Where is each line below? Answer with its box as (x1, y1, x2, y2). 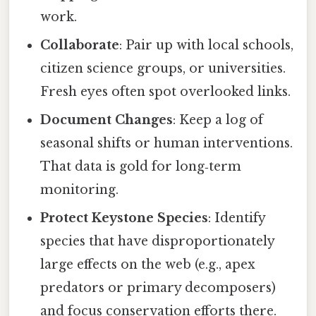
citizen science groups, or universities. (40, 61, 286, 77)
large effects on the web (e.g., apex (40, 257, 256, 273)
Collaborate (40, 37, 120, 54)
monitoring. (40, 182, 119, 198)
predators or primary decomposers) (40, 280, 276, 296)
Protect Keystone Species (40, 210, 209, 226)
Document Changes (40, 112, 174, 128)
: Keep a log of (173, 112, 264, 128)
